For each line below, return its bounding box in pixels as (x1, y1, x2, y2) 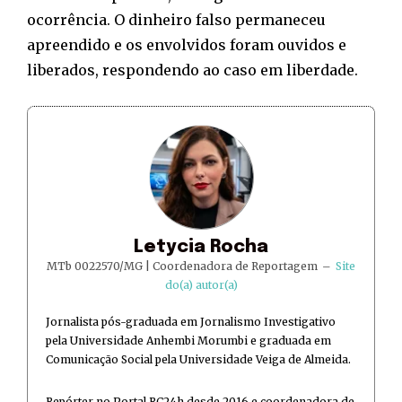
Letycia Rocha (134, 237, 268, 257)
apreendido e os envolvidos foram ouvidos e (27, 35, 346, 54)
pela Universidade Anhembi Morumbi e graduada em (46, 333, 331, 347)
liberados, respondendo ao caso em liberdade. (27, 60, 358, 79)
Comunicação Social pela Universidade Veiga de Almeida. (46, 352, 351, 366)
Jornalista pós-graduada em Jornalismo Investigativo (46, 314, 336, 328)
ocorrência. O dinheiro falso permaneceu (27, 10, 326, 29)
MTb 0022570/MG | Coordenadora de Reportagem (46, 258, 318, 273)
